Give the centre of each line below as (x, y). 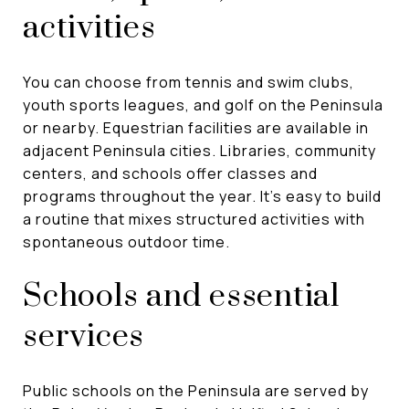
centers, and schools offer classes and (170, 173)
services (84, 336)
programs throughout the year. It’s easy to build (202, 196)
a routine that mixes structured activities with (194, 219)
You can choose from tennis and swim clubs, (189, 82)
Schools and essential (181, 296)
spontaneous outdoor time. (126, 241)
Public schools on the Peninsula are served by (196, 390)
